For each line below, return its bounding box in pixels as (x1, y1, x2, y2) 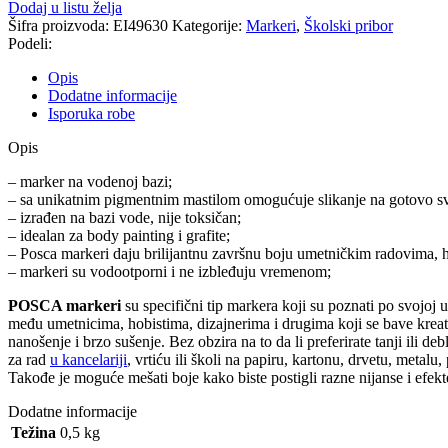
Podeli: (8, 34, 52, 52)
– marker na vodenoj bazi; (8, 172, 172, 190)
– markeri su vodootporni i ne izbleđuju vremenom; (8, 262, 331, 280)
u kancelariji (50, 350, 127, 368)
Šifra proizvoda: (8, 16, 113, 34)
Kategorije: (172, 16, 242, 34)
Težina (11, 423, 56, 441)
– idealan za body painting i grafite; (8, 226, 230, 244)
